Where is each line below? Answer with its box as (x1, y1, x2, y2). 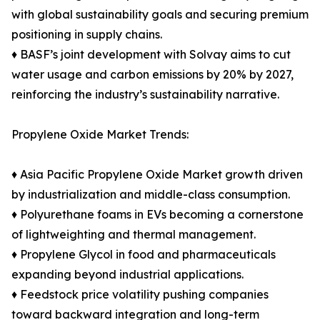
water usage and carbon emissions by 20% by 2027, (11, 67, 294, 82)
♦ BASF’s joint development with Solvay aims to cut (11, 47, 291, 62)
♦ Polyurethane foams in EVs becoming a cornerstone (11, 207, 304, 222)
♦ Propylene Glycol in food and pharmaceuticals (11, 247, 276, 262)
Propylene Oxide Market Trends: (11, 127, 189, 142)
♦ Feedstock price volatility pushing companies (11, 287, 269, 302)
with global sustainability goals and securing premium (11, 7, 309, 22)
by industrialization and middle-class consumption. (11, 187, 290, 202)
